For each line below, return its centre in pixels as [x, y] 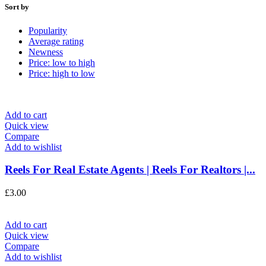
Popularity [48, 30]
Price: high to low [62, 73]
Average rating [56, 41]
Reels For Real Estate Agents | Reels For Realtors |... [130, 170]
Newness [46, 52]
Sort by [17, 7]
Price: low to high [62, 62]
